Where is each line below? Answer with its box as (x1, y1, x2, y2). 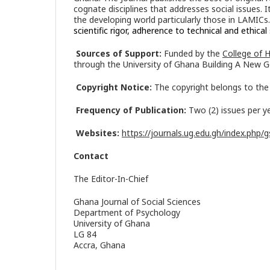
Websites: (76, 127, 122, 139)
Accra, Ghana (74, 239, 125, 251)
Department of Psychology (74, 207, 180, 219)
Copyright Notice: (74, 81, 154, 93)
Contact (74, 150, 108, 162)
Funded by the (164, 48, 222, 60)
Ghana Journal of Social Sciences (74, 196, 201, 208)
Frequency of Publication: (76, 104, 186, 116)
